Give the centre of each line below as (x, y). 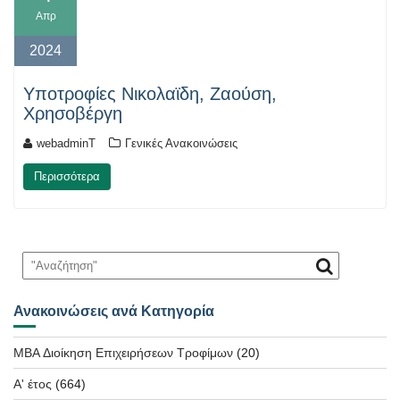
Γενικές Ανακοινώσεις (181, 144)
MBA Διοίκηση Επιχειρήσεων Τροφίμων (123, 353)
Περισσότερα (67, 177)
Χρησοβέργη (73, 114)
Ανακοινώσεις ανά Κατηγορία (114, 312)
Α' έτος (33, 384)
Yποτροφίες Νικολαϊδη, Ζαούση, (150, 94)
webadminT (66, 144)
